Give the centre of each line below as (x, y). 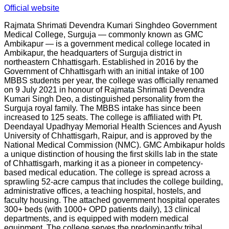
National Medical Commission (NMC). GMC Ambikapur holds (114, 145)
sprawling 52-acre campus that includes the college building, (113, 182)
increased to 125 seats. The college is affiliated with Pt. (103, 118)
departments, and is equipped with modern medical (96, 219)
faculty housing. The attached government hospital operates (112, 200)
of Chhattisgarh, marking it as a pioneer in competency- (104, 164)
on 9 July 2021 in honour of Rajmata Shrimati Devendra (105, 90)
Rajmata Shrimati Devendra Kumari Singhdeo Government (110, 26)
